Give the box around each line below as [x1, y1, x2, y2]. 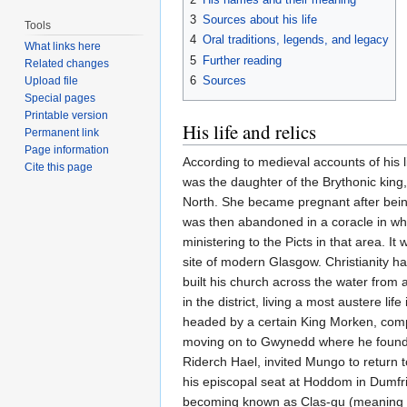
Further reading [203, 53, 282, 67]
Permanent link [25, 126, 100, 140]
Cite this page [25, 161, 94, 174]
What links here [25, 40, 102, 54]
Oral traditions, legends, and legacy [203, 33, 389, 47]
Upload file [25, 74, 79, 88]
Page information [25, 144, 110, 157]
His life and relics [183, 119, 316, 145]
